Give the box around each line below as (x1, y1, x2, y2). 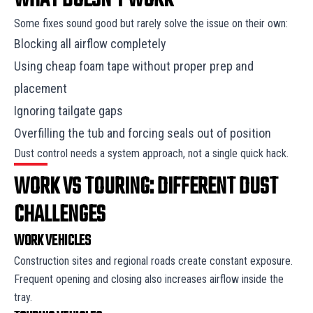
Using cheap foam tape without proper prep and (14, 58, 254, 73)
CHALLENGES (14, 197, 105, 233)
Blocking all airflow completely (14, 36, 169, 51)
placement (14, 80, 70, 96)
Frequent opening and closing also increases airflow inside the (14, 272, 284, 286)
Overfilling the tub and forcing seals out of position (14, 125, 274, 140)
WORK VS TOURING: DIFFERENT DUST (14, 169, 278, 205)
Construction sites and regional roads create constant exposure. (14, 254, 293, 268)
